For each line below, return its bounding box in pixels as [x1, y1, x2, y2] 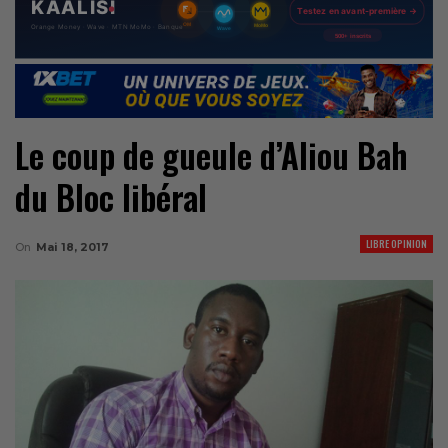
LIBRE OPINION [366, 235, 427, 251]
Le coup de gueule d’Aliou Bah [15, 130, 408, 180]
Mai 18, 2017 [36, 239, 109, 254]
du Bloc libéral [15, 172, 207, 222]
